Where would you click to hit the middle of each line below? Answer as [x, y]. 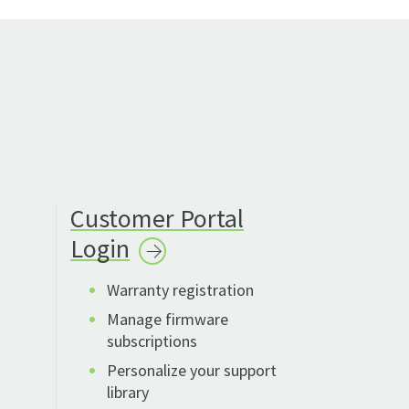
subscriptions [152, 341]
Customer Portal [157, 218]
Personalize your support [192, 371]
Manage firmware [168, 320]
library [128, 393]
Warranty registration [180, 290]
